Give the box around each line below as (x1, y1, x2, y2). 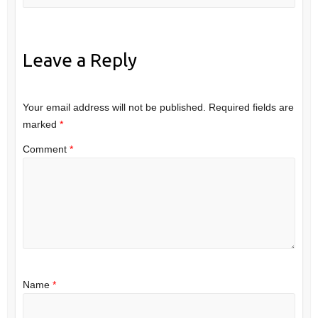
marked (22, 118, 60, 130)
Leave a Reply (22, 50, 137, 71)
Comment (22, 143, 70, 155)
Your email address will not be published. (22, 101, 206, 113)
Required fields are (208, 101, 294, 113)
